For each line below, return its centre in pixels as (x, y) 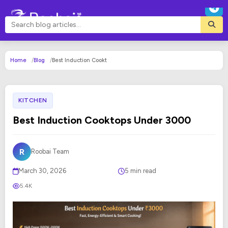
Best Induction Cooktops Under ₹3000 (102, 120)
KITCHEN (33, 100)
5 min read (140, 171)
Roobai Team (50, 151)
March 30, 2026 (42, 171)
